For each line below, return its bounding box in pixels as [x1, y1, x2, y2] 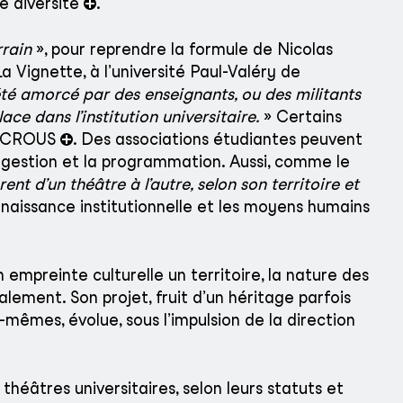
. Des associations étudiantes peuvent [73, 130, 363, 149]
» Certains [259, 107, 342, 127]
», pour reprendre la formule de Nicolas [31, 40, 333, 59]
